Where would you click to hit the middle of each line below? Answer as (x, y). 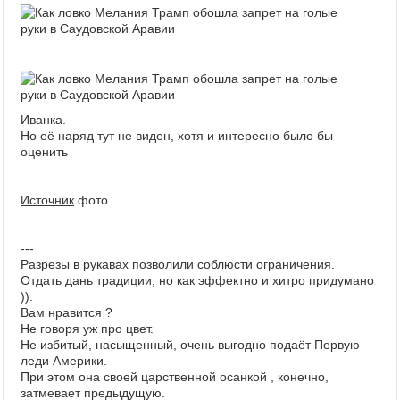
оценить (44, 152)
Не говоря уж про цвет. (87, 329)
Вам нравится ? (67, 312)
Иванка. (43, 120)
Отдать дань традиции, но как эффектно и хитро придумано (197, 280)
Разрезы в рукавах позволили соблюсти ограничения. (178, 264)
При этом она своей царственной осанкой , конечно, (175, 377)
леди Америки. (64, 361)
